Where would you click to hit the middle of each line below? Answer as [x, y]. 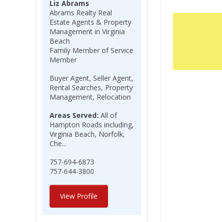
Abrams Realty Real [81, 13]
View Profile [79, 196]
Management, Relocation [90, 97]
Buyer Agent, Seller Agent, [91, 78]
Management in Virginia [87, 31]
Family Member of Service [91, 50]
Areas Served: [74, 115]
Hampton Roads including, [92, 125]
